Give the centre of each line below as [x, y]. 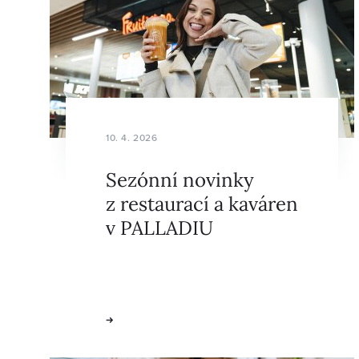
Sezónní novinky [180, 179]
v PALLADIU [159, 227]
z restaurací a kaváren [202, 203]
